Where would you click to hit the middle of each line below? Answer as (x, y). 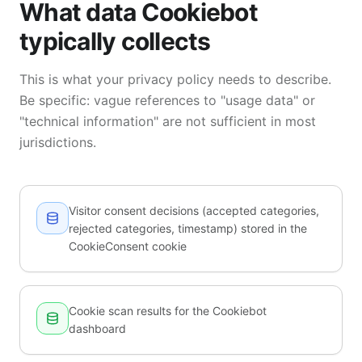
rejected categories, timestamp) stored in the (188, 228)
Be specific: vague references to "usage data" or (167, 100)
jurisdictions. (58, 142)
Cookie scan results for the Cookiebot (168, 311)
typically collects (115, 41)
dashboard (97, 328)
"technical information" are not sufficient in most (168, 121)
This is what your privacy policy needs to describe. (175, 79)
